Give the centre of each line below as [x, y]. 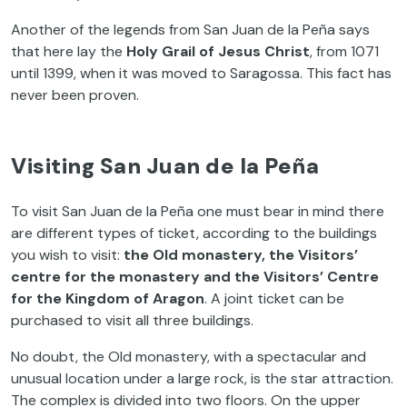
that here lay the [69, 51]
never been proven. [75, 94]
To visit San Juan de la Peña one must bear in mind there [198, 211]
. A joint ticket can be [274, 298]
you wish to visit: [67, 254]
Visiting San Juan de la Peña [165, 165]
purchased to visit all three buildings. [132, 320]
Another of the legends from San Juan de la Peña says [190, 29]
